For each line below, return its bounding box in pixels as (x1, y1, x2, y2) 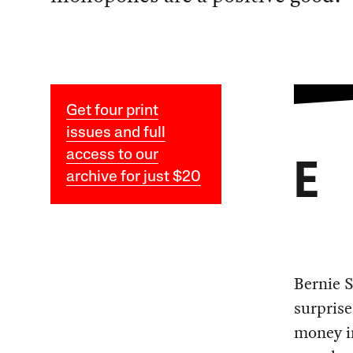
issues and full (65, 125, 165, 142)
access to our (65, 147, 158, 164)
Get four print (65, 103, 158, 120)
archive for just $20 (65, 169, 201, 186)
